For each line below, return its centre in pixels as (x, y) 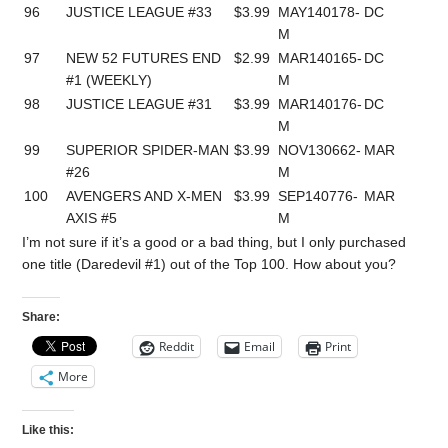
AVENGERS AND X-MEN (144, 195)
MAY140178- (319, 11)
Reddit (177, 347)
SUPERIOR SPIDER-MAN (148, 149)
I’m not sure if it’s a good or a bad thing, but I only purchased (214, 241)
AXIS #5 (92, 217)
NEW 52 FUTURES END (144, 57)
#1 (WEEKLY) (109, 79)
